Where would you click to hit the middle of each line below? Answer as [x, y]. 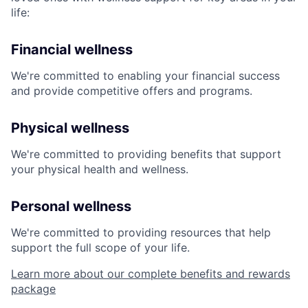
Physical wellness [70, 128]
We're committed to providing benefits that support [146, 154]
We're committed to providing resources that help [141, 233]
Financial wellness [72, 50]
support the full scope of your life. [100, 248]
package [33, 289]
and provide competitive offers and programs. [132, 91]
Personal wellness [71, 207]
